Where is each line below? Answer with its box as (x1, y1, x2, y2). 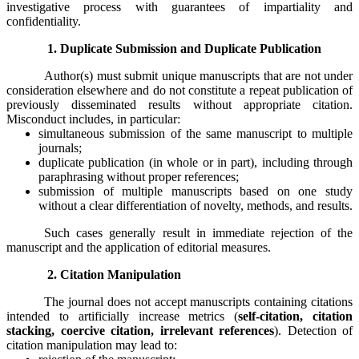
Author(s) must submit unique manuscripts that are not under (44, 68, 353, 83)
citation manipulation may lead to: (6, 337, 177, 352)
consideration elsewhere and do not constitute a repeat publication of (6, 83, 353, 97)
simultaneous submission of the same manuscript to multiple (38, 126, 353, 140)
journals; (38, 140, 82, 155)
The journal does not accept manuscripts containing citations (44, 294, 353, 309)
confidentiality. (6, 14, 81, 28)
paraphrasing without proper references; (38, 169, 239, 184)
